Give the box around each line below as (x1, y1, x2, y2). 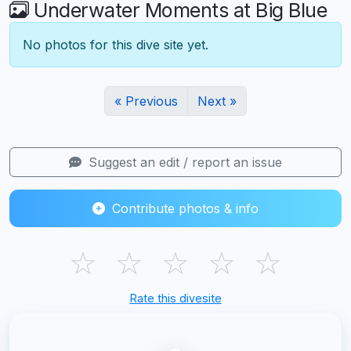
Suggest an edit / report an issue (85, 154, 282, 170)
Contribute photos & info (108, 200, 259, 216)
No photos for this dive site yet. (23, 36, 208, 52)
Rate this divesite (129, 291, 222, 305)
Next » (197, 92, 237, 109)
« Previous (114, 92, 178, 109)
